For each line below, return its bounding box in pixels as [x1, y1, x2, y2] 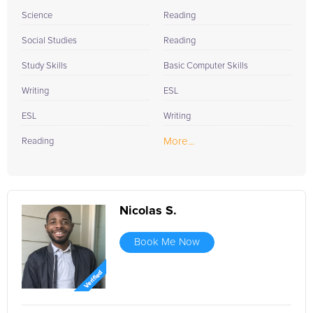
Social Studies [22, 36, 77, 45]
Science [22, 11, 52, 20]
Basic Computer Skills [163, 61, 248, 71]
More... [163, 136, 194, 147]
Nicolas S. [119, 205, 177, 217]
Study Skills [22, 61, 67, 71]
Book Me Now [134, 237, 200, 247]
